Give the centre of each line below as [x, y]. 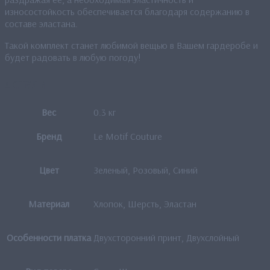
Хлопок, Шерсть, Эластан [145, 203]
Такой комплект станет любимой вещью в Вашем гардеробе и [131, 45]
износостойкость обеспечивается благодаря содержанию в [127, 11]
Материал [49, 203]
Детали [26, 83]
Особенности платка [49, 237]
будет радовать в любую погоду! [73, 57]
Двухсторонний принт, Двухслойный [166, 237]
